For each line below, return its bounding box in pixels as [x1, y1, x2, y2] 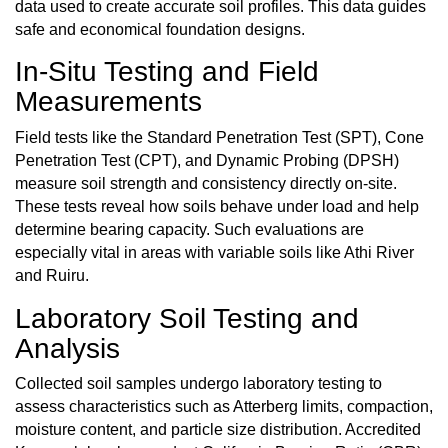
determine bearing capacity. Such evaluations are [15, 220, 364, 238]
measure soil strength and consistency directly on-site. [15, 174, 397, 192]
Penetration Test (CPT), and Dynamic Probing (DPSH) [15, 151, 399, 169]
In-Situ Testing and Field [15, 56, 319, 88]
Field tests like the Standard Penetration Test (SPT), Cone [15, 128, 424, 146]
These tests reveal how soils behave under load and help [15, 197, 419, 215]
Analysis [15, 332, 120, 364]
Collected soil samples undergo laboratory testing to [15, 374, 382, 392]
